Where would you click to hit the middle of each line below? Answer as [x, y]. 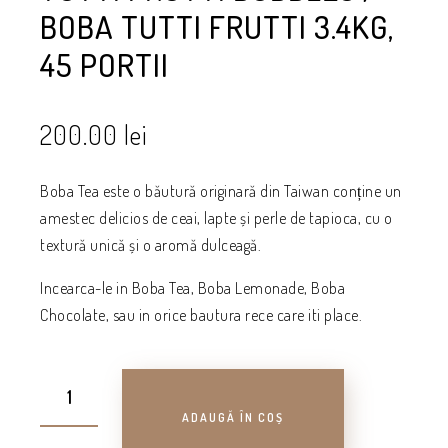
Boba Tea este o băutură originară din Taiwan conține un [221, 191]
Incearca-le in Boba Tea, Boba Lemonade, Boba [192, 288]
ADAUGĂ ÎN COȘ [232, 418]
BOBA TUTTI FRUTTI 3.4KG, [217, 27]
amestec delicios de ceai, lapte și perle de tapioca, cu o [216, 218]
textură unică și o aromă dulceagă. [150, 245]
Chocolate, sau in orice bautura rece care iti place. [201, 315]
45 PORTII [104, 65]
